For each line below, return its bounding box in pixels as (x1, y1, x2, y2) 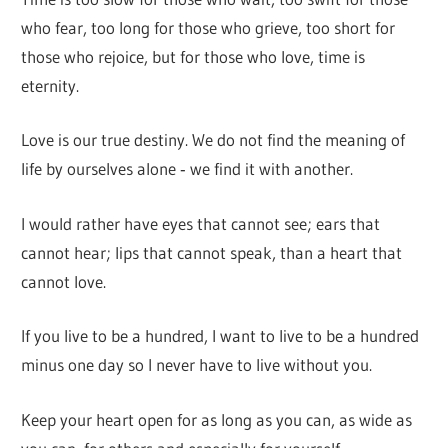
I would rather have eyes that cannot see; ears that (21, 212, 381, 234)
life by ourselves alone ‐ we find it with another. (21, 158, 354, 180)
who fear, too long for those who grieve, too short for (21, 16, 396, 38)
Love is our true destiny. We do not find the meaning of (21, 129, 406, 151)
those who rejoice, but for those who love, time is (21, 45, 366, 67)
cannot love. (21, 270, 107, 292)
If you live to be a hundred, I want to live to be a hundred (21, 325, 420, 347)
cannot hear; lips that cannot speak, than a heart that (21, 241, 403, 263)
